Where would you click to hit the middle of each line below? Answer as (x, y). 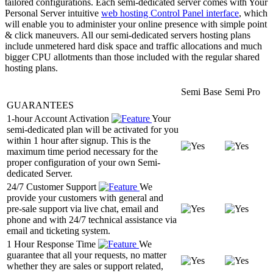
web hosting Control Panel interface (170, 13)
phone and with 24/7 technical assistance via (92, 219)
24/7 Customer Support (53, 186)
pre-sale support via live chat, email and (83, 208)
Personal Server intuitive (53, 13)
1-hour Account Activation (59, 118)
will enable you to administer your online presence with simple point (136, 24)
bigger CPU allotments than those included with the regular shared (132, 57)
